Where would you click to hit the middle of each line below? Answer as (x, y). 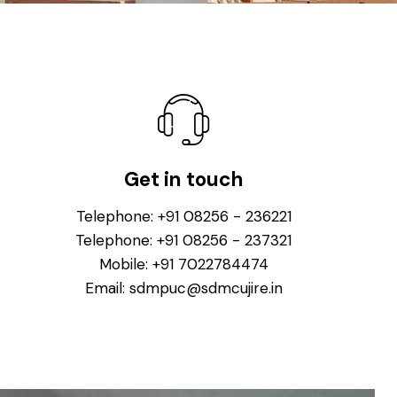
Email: (107, 288)
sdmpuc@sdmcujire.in (206, 288)
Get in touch (184, 179)
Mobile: (125, 265)
